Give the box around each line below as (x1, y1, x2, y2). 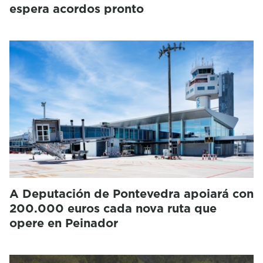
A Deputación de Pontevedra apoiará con (9, 185, 254, 202)
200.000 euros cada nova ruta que (9, 200, 217, 217)
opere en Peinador (9, 214, 118, 231)
